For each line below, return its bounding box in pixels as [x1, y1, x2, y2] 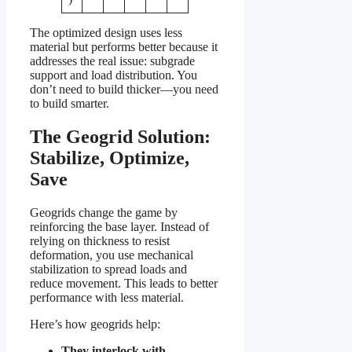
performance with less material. [30, 290, 184, 304]
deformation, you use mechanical [30, 247, 193, 262]
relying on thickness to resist [30, 233, 170, 247]
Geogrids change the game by [30, 205, 178, 219]
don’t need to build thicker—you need [30, 82, 218, 96]
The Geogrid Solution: [30, 126, 211, 147]
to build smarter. [30, 96, 109, 110]
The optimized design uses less [30, 25, 182, 39]
